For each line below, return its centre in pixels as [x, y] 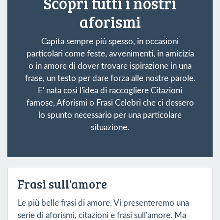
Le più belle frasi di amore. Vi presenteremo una [103, 203]
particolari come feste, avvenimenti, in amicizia [110, 54]
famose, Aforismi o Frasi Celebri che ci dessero [110, 103]
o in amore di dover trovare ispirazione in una [110, 66]
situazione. [110, 127]
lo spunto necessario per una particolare [110, 115]
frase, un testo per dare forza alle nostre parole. [110, 78]
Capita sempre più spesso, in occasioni [110, 41]
